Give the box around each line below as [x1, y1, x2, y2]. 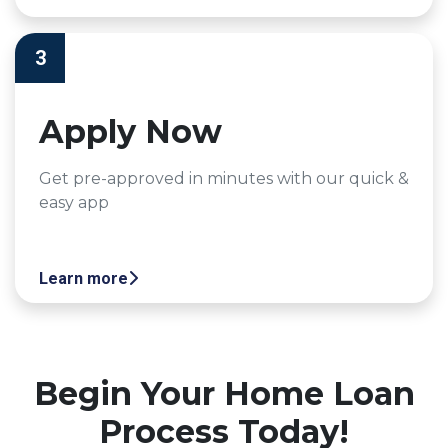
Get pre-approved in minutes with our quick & [39, 168, 409, 188]
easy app [39, 192, 109, 212]
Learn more [39, 268, 128, 288]
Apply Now [39, 111, 222, 151]
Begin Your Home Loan [33, 373, 415, 413]
